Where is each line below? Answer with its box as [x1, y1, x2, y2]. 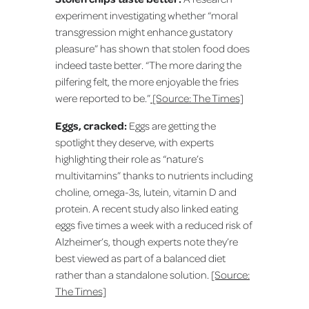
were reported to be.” [55, 91, 150, 106]
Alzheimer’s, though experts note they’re [55, 235, 238, 249]
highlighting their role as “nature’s [55, 152, 203, 166]
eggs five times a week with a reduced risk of [55, 218, 252, 232]
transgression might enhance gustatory [55, 25, 232, 39]
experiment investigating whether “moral [55, 8, 238, 23]
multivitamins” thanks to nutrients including [55, 168, 252, 183]
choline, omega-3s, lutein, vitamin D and [55, 185, 237, 199]
